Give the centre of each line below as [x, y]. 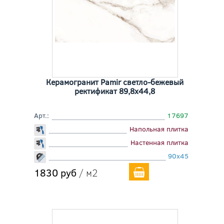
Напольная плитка [159, 129]
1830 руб [55, 172]
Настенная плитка [160, 142]
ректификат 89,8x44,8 [115, 91]
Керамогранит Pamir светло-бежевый [115, 82]
